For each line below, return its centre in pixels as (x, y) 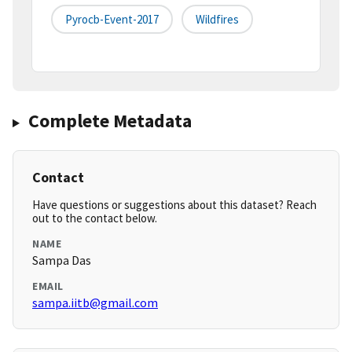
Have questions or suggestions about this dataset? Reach (174, 205)
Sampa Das (62, 260)
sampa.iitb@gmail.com (95, 303)
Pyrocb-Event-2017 (112, 20)
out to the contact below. (95, 218)
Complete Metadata (110, 121)
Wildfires (217, 20)
